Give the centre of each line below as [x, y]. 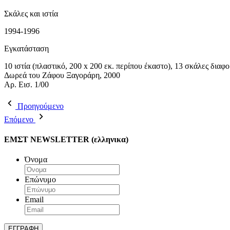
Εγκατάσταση [26, 48]
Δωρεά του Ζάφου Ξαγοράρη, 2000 [62, 75]
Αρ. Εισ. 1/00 [26, 84]
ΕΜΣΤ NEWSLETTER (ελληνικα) [66, 139]
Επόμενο [19, 119]
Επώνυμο [40, 180]
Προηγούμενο [41, 106]
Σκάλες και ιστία [31, 13]
